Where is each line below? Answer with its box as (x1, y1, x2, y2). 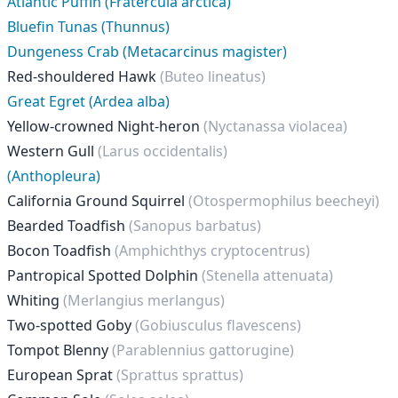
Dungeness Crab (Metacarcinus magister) (7, 42, 287, 61)
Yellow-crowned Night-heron (7, 116, 203, 136)
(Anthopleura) (7, 166, 100, 186)
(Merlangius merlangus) (63, 291, 225, 310)
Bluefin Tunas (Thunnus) (7, 17, 170, 36)
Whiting (7, 291, 63, 310)
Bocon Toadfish (7, 241, 115, 260)
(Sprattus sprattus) (116, 365, 243, 385)
